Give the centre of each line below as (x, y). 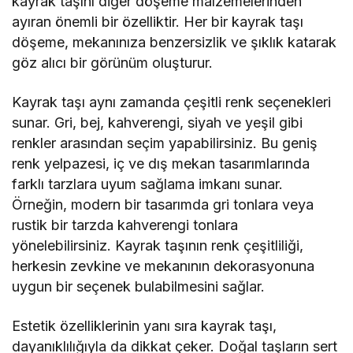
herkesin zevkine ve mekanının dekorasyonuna (163, 266)
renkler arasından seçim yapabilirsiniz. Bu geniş (165, 143)
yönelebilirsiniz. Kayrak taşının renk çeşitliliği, (158, 246)
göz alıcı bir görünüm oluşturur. (113, 63)
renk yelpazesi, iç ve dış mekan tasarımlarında (161, 164)
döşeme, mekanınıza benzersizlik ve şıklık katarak (175, 43)
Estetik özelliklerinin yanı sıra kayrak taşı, (145, 326)
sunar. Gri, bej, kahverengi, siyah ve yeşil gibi (158, 123)
